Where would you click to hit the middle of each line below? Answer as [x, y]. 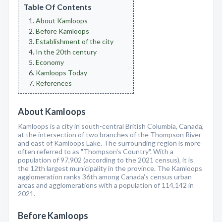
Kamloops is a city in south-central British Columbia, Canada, [111, 126]
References [54, 83]
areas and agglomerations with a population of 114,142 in [106, 185]
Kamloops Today [61, 73]
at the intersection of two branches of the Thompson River [110, 135]
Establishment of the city [75, 41]
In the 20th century [66, 52]
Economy [50, 62]
